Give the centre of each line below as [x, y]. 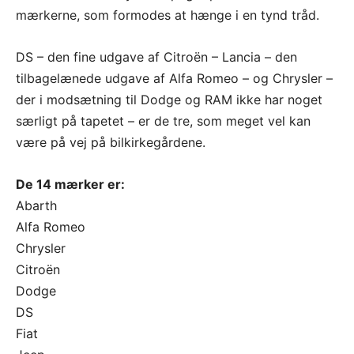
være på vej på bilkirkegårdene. [111, 142]
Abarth [36, 205]
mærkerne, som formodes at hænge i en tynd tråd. [168, 15]
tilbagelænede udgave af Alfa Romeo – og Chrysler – [174, 78]
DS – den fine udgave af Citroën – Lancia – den [156, 56]
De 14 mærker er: [70, 184]
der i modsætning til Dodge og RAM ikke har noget [169, 99]
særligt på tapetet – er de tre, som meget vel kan [163, 121]
